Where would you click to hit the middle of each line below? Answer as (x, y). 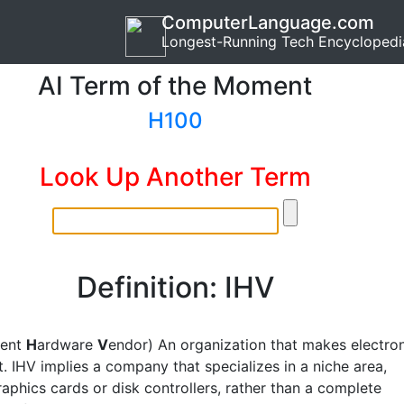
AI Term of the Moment (175, 86)
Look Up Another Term (175, 177)
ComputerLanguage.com (268, 23)
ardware (67, 344)
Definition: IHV (175, 287)
